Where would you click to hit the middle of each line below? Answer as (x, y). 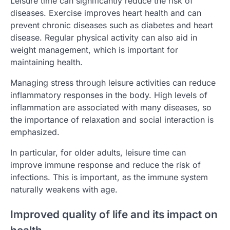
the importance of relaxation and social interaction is (112, 120)
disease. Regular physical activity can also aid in (104, 38)
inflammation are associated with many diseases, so (111, 108)
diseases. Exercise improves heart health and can (106, 13)
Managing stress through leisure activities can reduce (113, 83)
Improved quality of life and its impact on (114, 215)
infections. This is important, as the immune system (109, 177)
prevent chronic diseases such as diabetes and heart (112, 25)
